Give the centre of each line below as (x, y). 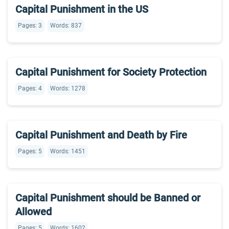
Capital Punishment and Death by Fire (101, 135)
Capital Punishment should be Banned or (108, 198)
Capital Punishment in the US (82, 9)
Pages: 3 (30, 26)
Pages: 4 (30, 88)
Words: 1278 (68, 88)
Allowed (33, 212)
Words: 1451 (68, 151)
